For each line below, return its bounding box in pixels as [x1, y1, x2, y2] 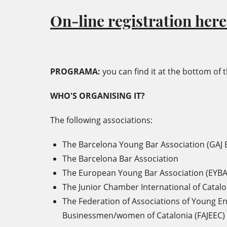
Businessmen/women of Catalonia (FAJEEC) [62, 210, 225, 221]
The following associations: [50, 115, 153, 126]
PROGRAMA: [50, 66, 102, 77]
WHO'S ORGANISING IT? [50, 90, 145, 101]
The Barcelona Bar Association [62, 153, 178, 164]
